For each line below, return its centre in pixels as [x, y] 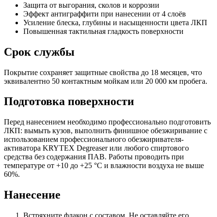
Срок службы [39, 52]
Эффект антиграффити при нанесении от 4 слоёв [105, 14]
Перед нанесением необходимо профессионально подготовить [107, 122]
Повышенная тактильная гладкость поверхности [103, 31]
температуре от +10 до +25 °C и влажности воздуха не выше [104, 166]
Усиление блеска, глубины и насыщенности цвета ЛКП [115, 22]
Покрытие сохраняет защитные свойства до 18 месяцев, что [103, 72]
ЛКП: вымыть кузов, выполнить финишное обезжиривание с [106, 131]
